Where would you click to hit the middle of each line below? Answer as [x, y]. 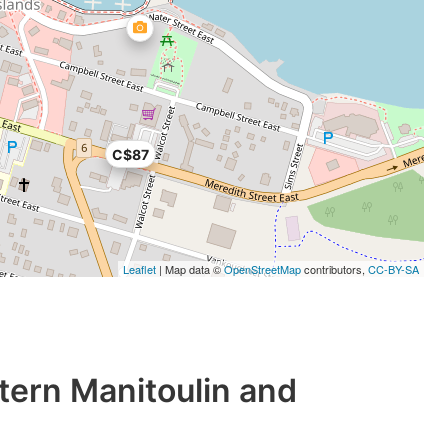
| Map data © [190, 269]
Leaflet [139, 269]
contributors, [334, 269]
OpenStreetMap [262, 269]
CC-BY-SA [393, 269]
